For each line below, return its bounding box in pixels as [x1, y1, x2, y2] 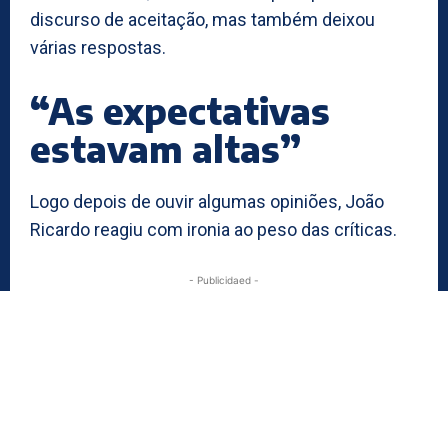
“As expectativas [30, 87, 330, 133]
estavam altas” [30, 125, 301, 171]
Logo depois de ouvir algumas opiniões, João [30, 190, 384, 212]
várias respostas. [30, 36, 166, 58]
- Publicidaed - [189, 273, 259, 286]
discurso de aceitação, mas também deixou [30, 8, 375, 30]
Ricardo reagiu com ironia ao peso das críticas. [30, 218, 397, 240]
